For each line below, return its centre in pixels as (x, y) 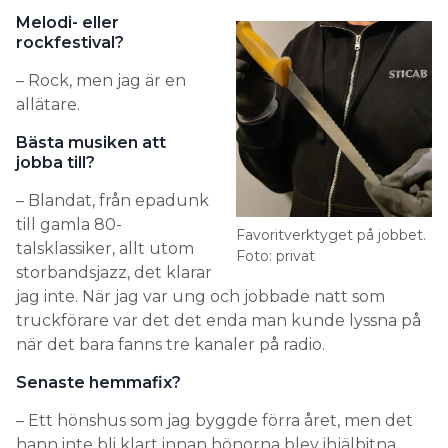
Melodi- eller (67, 22)
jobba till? (55, 162)
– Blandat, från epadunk (112, 200)
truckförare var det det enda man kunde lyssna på (218, 320)
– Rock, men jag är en (101, 80)
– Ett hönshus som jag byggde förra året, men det (214, 420)
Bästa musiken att (91, 142)
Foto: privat (275, 255)
